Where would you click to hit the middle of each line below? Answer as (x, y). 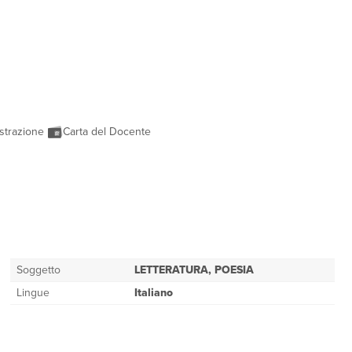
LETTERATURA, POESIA (194, 270)
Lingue (33, 293)
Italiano (153, 293)
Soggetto (38, 270)
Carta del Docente (108, 132)
